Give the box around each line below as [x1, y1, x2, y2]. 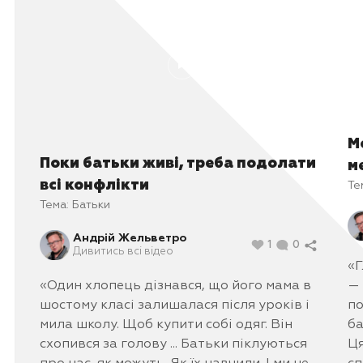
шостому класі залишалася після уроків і [40, 298, 310, 312]
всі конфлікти [40, 177, 149, 193]
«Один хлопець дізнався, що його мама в [40, 279, 311, 293]
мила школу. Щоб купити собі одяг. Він [40, 318, 293, 331]
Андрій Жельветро [73, 232, 186, 244]
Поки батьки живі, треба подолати [40, 156, 316, 171]
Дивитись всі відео [73, 246, 173, 257]
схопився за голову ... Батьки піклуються [40, 337, 307, 351]
